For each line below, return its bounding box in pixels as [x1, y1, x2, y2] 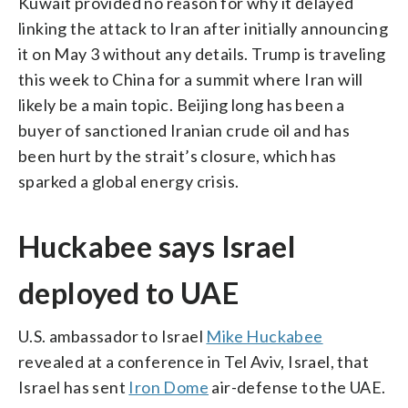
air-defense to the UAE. [209, 376, 386, 397]
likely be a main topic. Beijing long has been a [18, 94, 345, 115]
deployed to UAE [18, 274, 239, 311]
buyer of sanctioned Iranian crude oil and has [18, 119, 350, 140]
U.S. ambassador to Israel [18, 325, 207, 346]
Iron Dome [128, 376, 209, 397]
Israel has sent [18, 376, 129, 397]
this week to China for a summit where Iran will [18, 68, 363, 89]
